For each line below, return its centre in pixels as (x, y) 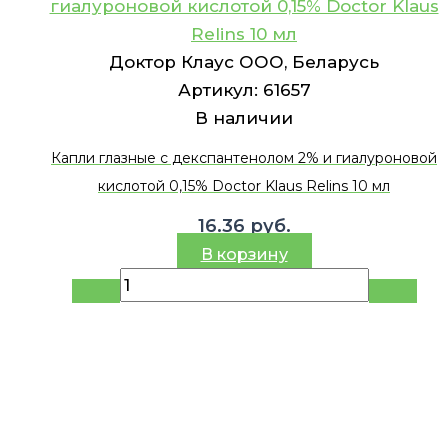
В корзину (244, 254)
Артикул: (220, 90)
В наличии (244, 118)
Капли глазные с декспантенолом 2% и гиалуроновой (244, 158)
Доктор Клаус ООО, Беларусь (244, 62)
